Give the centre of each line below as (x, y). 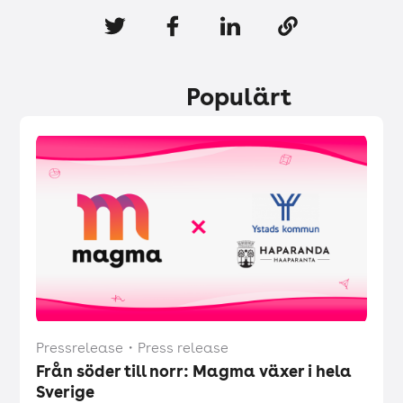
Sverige (66, 391)
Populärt (238, 96)
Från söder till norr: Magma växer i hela (194, 371)
